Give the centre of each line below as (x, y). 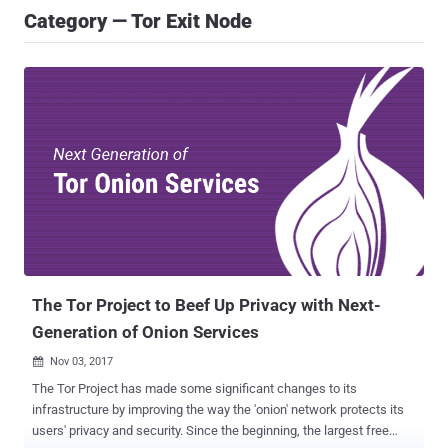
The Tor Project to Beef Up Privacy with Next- (206, 305)
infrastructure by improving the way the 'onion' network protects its (218, 410)
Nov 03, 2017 (81, 362)
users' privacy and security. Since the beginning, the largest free (109, 431)
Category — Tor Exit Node (138, 21)
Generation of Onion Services (145, 332)
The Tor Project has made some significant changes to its (194, 389)
